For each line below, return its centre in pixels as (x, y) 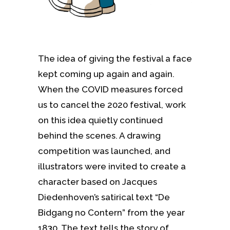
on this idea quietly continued (100, 120)
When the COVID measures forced (110, 89)
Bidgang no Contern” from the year (111, 212)
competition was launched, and (104, 151)
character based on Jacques (98, 181)
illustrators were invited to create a (112, 166)
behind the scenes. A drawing (99, 135)
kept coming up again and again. (106, 74)
